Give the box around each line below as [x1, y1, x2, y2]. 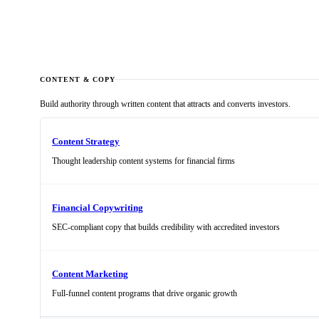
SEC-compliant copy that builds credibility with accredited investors [52, 222, 280, 233]
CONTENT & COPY [40, 75, 115, 83]
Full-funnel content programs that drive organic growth [52, 288, 237, 299]
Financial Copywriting [52, 202, 143, 214]
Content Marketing [52, 268, 128, 280]
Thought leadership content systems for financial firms [52, 156, 235, 167]
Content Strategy [52, 136, 120, 147]
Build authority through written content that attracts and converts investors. [40, 99, 291, 110]
